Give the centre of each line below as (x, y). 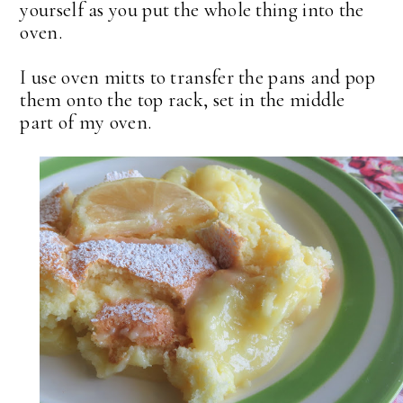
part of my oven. (86, 123)
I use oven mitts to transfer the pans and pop (197, 78)
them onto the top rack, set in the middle (183, 100)
